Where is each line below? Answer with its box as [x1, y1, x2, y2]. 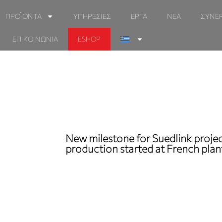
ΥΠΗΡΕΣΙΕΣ [73, 12, 111, 20]
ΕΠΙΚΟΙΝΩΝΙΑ [12, 35, 58, 43]
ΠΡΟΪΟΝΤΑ [5, 12, 42, 20]
